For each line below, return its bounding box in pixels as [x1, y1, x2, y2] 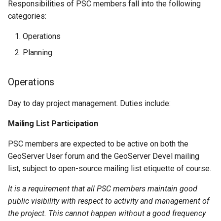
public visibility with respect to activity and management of [8, 196, 209, 206]
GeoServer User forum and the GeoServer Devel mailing [8, 151, 199, 161]
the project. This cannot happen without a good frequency [8, 208, 206, 218]
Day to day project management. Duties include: [8, 98, 171, 108]
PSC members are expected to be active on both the [8, 139, 188, 148]
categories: [8, 11, 46, 21]
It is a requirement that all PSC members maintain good [8, 184, 197, 193]
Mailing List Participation [8, 118, 98, 128]
